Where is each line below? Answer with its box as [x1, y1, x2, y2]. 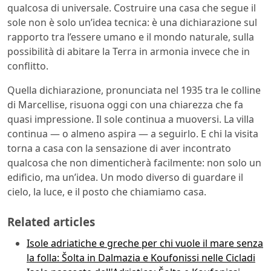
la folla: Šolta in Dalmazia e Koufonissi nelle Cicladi [27, 251, 255, 265]
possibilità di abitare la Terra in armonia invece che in [7, 44, 250, 58]
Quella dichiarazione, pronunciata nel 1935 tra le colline [7, 83, 261, 97]
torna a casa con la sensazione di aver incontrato [7, 141, 231, 155]
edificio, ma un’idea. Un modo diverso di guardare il [7, 170, 243, 184]
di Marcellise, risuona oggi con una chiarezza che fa [7, 97, 243, 111]
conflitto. [7, 59, 48, 73]
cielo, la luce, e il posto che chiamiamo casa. [7, 184, 206, 198]
